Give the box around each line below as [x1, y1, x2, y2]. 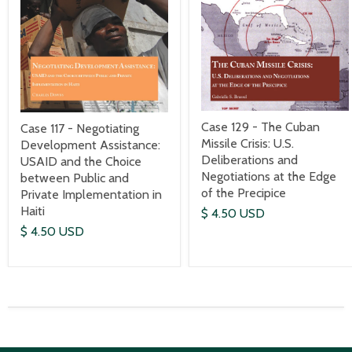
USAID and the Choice [20, 153, 141, 169]
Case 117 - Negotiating [20, 120, 139, 136]
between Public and [20, 170, 129, 185]
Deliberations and [201, 152, 298, 168]
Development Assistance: [20, 137, 160, 152]
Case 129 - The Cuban [201, 119, 320, 135]
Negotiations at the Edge [201, 169, 336, 185]
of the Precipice [201, 185, 286, 201]
